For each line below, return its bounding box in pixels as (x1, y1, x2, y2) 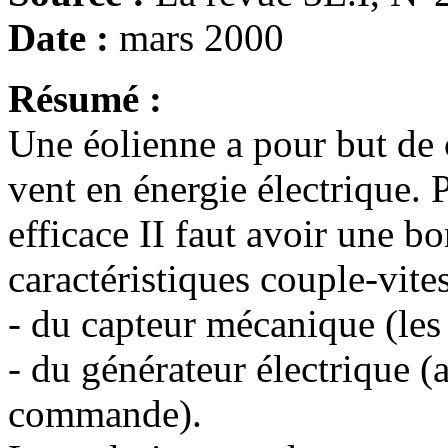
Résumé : (8, 77, 162, 120)
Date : (8, 16, 119, 59)
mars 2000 (119, 16, 284, 59)
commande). (8, 392, 202, 435)
